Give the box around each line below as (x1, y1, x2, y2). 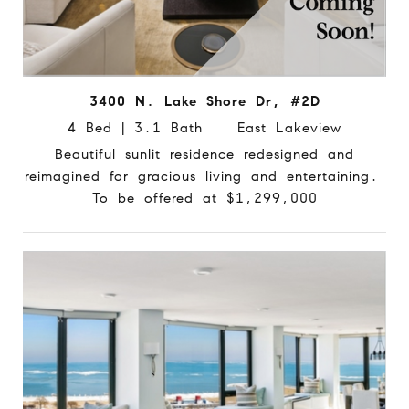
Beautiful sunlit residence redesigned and (55, 145, 354, 163)
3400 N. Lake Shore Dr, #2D (89, 92, 320, 110)
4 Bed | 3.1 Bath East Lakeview (68, 119, 341, 136)
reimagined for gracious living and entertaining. (25, 167, 384, 184)
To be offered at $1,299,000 (91, 189, 318, 206)
